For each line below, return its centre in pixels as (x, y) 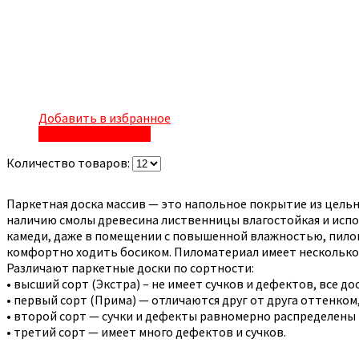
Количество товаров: (69, 162)
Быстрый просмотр (95, 133)
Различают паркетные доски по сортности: (130, 267)
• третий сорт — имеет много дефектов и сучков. (146, 331)
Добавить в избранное (105, 117)
